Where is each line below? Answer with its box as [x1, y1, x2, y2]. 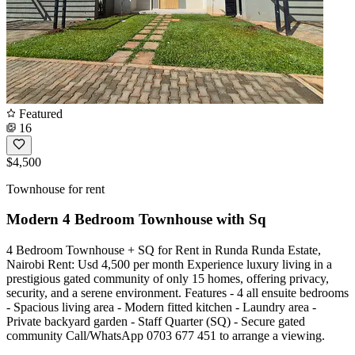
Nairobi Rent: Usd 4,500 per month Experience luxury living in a [6, 258, 332, 272]
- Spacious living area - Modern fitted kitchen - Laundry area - [6, 300, 316, 315]
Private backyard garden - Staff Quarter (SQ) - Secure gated [6, 315, 305, 329]
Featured [16, 106, 63, 120]
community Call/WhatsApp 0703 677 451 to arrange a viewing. [6, 329, 325, 343]
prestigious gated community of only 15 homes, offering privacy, [6, 272, 329, 286]
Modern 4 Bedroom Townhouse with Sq [6, 211, 266, 228]
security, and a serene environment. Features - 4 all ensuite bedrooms [6, 286, 349, 300]
